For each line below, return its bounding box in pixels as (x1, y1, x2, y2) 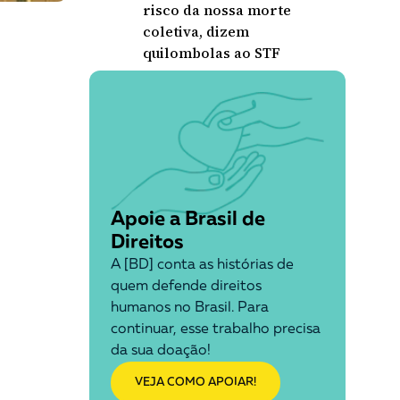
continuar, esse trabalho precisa (110, 322, 321, 337)
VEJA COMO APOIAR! (134, 377, 256, 389)
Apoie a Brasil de (110, 210, 265, 230)
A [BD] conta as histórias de (110, 258, 294, 273)
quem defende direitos (110, 279, 262, 295)
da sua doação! (110, 344, 211, 359)
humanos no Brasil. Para (110, 301, 269, 316)
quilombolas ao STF (142, 43, 280, 63)
